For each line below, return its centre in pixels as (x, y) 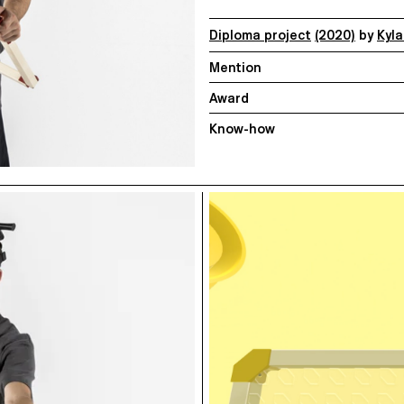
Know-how (242, 129)
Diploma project (260, 35)
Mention (235, 67)
